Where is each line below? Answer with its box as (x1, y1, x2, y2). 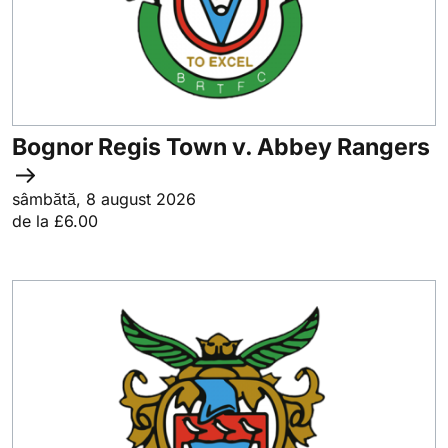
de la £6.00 (12, 210, 98, 231)
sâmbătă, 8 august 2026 (12, 188, 196, 209)
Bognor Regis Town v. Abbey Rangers (12, 132, 430, 161)
